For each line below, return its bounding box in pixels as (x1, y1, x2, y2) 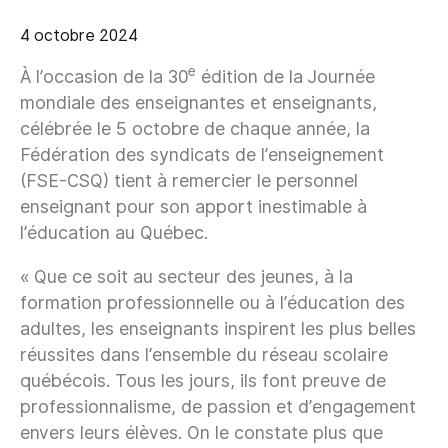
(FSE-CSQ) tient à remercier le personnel (20, 169, 358, 191)
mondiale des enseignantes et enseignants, (20, 91, 377, 113)
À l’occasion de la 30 (20, 65, 188, 87)
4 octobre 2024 (20, 25, 138, 45)
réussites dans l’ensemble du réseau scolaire (20, 343, 388, 365)
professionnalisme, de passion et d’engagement (20, 395, 416, 417)
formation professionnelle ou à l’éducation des (20, 291, 405, 313)
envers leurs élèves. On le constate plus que (20, 421, 383, 443)
